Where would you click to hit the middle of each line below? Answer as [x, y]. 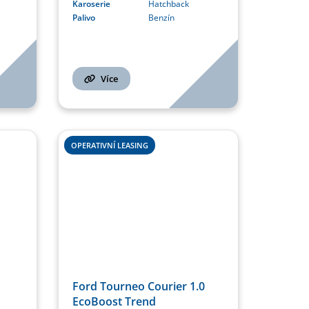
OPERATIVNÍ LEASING [109, 145]
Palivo [83, 17]
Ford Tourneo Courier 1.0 [138, 287]
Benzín [161, 17]
